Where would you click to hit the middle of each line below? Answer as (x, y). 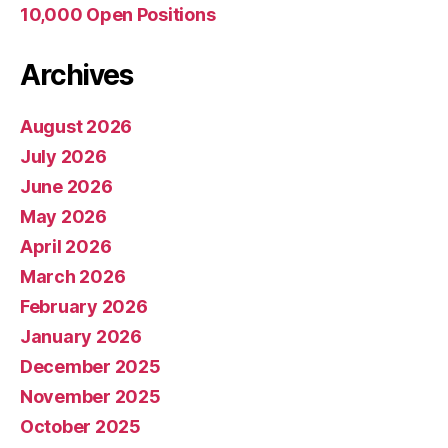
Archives (76, 75)
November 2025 (90, 396)
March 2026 (73, 276)
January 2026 (81, 336)
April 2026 (66, 246)
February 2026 (84, 306)
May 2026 (63, 216)
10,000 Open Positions (118, 14)
